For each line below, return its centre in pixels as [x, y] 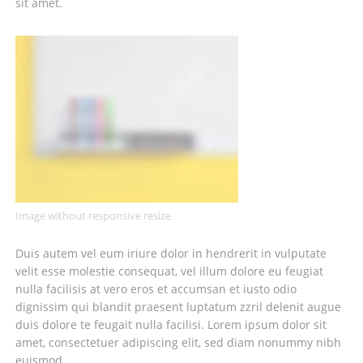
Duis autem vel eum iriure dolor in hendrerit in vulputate [171, 254]
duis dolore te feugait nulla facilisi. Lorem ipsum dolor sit [171, 325]
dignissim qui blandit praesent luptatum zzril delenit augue [178, 307]
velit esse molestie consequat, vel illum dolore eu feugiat [169, 271]
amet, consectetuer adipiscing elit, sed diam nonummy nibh [178, 343]
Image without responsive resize [93, 216]
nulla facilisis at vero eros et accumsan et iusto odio [156, 289]
